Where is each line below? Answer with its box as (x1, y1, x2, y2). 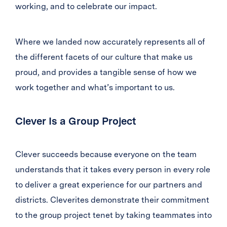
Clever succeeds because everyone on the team (15, 149, 197, 159)
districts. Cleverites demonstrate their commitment (15, 195, 209, 205)
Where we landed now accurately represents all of (15, 37, 205, 47)
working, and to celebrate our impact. (15, 2, 157, 11)
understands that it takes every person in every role (15, 165, 210, 174)
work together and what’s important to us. (15, 83, 175, 92)
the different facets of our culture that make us (15, 52, 193, 62)
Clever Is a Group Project (15, 115, 136, 127)
